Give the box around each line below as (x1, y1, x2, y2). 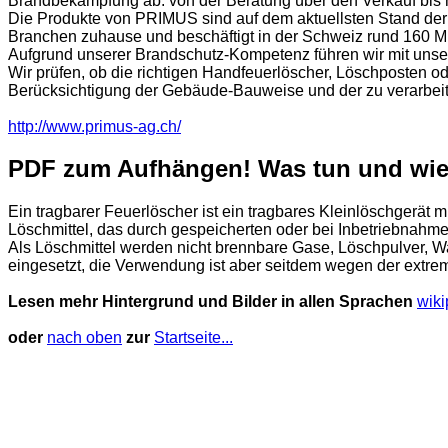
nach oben (47, 329, 122, 347)
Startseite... (154, 329, 233, 347)
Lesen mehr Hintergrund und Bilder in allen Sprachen (8, 293, 417, 311)
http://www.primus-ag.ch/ (8, 117, 181, 135)
